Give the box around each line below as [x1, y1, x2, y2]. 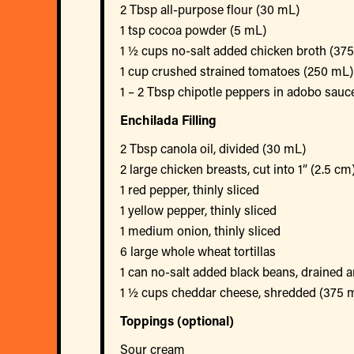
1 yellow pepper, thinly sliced [120, 201, 277, 218]
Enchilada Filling [120, 111, 217, 128]
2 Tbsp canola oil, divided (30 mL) [120, 139, 306, 156]
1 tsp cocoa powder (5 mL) [120, 21, 266, 38]
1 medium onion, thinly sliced [120, 221, 281, 239]
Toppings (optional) [120, 311, 234, 329]
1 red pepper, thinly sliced [120, 180, 259, 198]
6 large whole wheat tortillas [120, 242, 276, 259]
